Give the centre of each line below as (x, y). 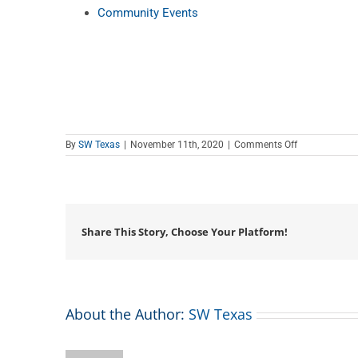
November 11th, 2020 (177, 145)
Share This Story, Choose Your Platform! (185, 232)
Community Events (148, 13)
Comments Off (266, 145)
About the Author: (127, 314)
